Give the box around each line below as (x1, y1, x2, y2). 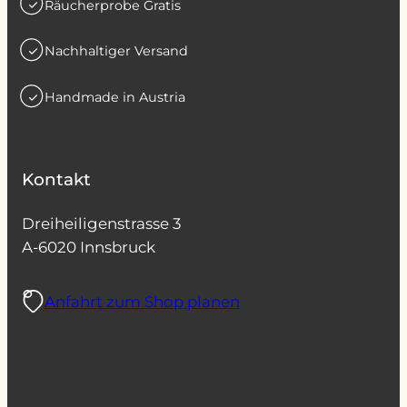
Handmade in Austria (45, 89, 185, 106)
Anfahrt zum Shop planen (45, 292, 240, 311)
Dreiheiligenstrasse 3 (22, 214, 181, 233)
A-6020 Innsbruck (22, 238, 155, 257)
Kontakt (22, 168, 91, 190)
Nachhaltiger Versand (45, 43, 188, 60)
